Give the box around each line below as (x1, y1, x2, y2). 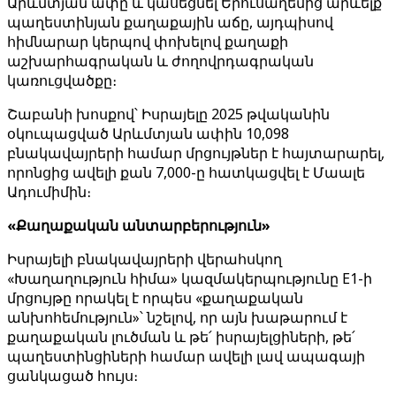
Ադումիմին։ (7, 182, 91, 202)
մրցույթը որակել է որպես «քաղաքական (7, 288, 303, 308)
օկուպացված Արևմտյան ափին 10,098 (7, 124, 289, 143)
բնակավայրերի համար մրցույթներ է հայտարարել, (7, 143, 385, 163)
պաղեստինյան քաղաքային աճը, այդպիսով (7, 12, 333, 32)
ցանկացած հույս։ (7, 366, 138, 385)
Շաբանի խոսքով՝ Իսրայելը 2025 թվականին (7, 104, 330, 124)
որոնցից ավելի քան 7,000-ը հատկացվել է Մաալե (7, 163, 365, 182)
